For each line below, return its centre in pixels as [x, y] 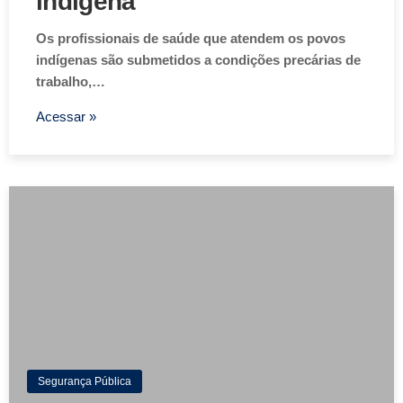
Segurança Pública [85, 382]
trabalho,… [71, 82]
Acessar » [66, 117]
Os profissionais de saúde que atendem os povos [191, 39]
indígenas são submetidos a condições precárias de [198, 60]
